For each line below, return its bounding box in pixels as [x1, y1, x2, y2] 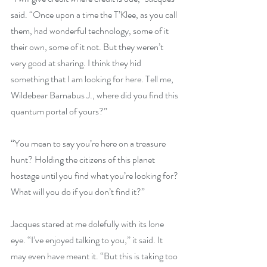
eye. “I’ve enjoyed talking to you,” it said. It [11, 233, 164, 247]
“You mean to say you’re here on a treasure [11, 136, 167, 150]
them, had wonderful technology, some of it [11, 24, 170, 38]
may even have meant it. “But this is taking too [11, 249, 179, 263]
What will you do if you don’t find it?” [11, 185, 145, 198]
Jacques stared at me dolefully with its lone [11, 217, 166, 231]
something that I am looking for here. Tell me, [11, 72, 175, 86]
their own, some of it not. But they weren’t [11, 40, 165, 54]
